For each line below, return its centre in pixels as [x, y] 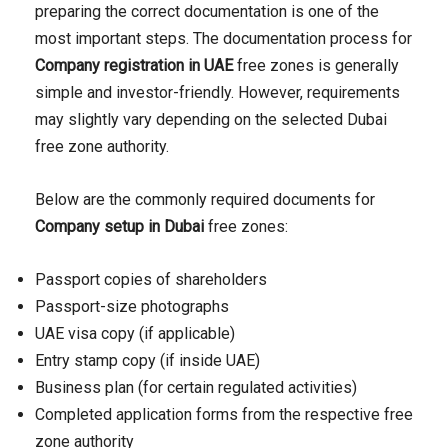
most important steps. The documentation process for [223, 39]
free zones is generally [316, 66]
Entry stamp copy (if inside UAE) [147, 361]
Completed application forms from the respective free [224, 415]
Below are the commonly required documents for [205, 200]
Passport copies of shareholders [151, 280]
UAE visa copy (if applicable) [135, 334]
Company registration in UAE [134, 66]
